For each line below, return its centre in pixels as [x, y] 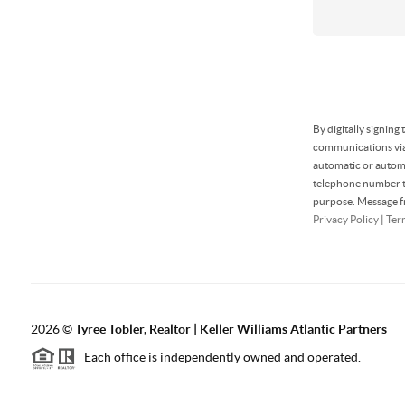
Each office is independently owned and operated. [218, 358]
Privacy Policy [346, 219]
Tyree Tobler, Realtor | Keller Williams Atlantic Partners [231, 329]
